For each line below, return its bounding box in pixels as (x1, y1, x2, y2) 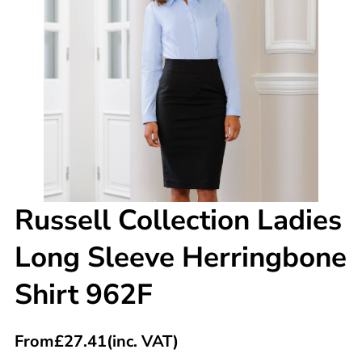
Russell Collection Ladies (14, 200, 342, 239)
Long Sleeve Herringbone (14, 238, 347, 276)
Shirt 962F (14, 275, 153, 314)
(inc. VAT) (106, 330, 179, 352)
